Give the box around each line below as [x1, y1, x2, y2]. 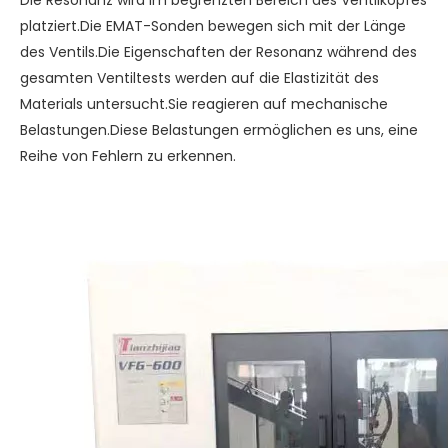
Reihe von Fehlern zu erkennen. [20, 146, 236, 166]
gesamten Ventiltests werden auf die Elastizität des [20, 68, 379, 88]
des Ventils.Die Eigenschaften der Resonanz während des [20, 42, 417, 62]
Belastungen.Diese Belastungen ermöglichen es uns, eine [20, 120, 418, 140]
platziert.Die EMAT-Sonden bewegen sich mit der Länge [20, 16, 406, 36]
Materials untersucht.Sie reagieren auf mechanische [20, 94, 388, 114]
